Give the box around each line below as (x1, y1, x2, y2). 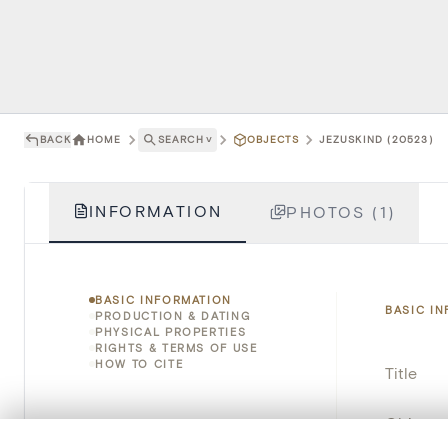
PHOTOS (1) (286, 201, 396, 221)
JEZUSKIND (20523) (319, 133, 433, 146)
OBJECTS (247, 133, 300, 146)
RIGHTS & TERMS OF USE (95, 340, 258, 354)
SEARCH (157, 133, 204, 146)
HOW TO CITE (95, 356, 184, 370)
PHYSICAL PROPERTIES (95, 324, 247, 338)
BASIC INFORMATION (95, 292, 233, 306)
